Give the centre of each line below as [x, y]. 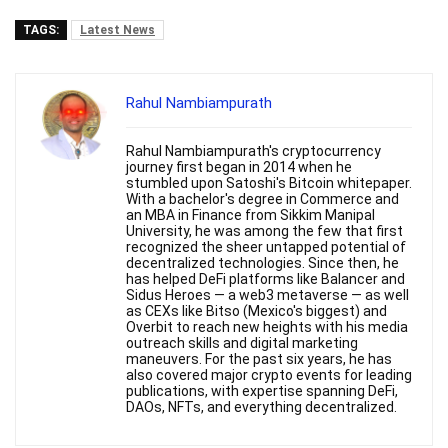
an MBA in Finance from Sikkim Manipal [250, 215]
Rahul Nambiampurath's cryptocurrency [253, 151]
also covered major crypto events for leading [269, 375]
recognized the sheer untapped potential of [266, 247]
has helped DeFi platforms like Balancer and [265, 279]
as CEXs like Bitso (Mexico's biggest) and [256, 311]
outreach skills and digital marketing [242, 343]
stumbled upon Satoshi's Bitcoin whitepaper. [269, 183]
